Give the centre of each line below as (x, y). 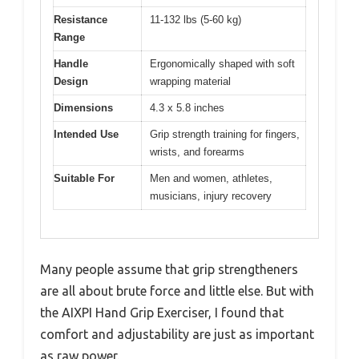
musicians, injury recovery (211, 196)
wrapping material (190, 82)
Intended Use (86, 135)
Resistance (81, 20)
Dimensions (83, 108)
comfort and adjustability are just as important (177, 334)
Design (71, 82)
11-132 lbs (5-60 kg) (196, 20)
